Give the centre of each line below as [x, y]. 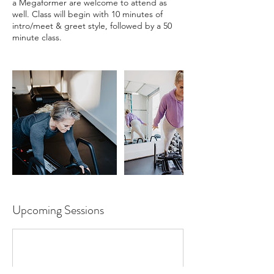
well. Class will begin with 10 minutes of [87, 14]
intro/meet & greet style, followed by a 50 [92, 26]
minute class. [37, 37]
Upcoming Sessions [58, 210]
